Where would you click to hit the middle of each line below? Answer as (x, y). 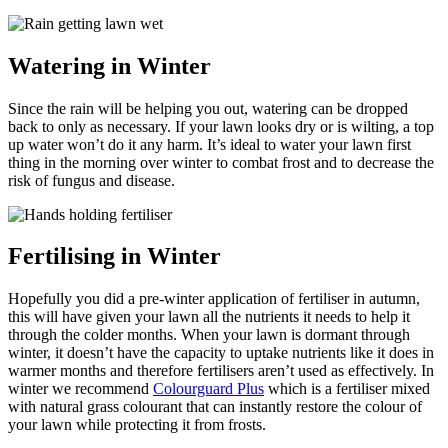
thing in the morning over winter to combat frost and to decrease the (221, 162)
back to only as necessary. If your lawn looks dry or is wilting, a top (221, 126)
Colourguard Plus (208, 389)
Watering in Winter (109, 65)
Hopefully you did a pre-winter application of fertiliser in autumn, (214, 299)
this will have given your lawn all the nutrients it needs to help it (209, 317)
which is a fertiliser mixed (347, 389)
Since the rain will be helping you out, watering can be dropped (208, 108)
